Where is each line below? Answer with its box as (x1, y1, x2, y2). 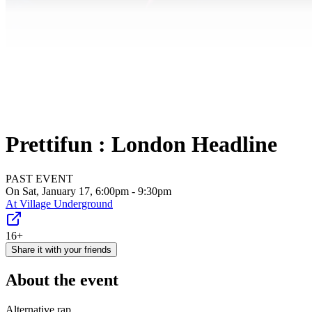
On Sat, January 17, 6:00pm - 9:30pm (6, 185, 171, 197)
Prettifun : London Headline (6, 132, 277, 157)
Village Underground (19, 197, 113, 210)
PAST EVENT (6, 172, 73, 185)
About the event (6, 270, 118, 289)
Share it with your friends (11, 244, 111, 255)
